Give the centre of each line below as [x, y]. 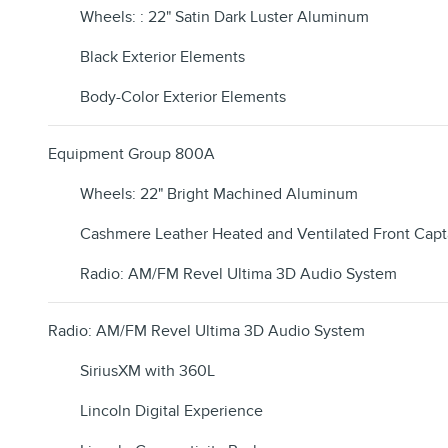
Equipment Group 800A [131, 154]
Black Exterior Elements [162, 57]
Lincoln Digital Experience [171, 411]
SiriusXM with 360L [147, 371]
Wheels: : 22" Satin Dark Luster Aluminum [224, 17]
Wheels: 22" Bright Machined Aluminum [219, 194]
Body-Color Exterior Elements [183, 97]
